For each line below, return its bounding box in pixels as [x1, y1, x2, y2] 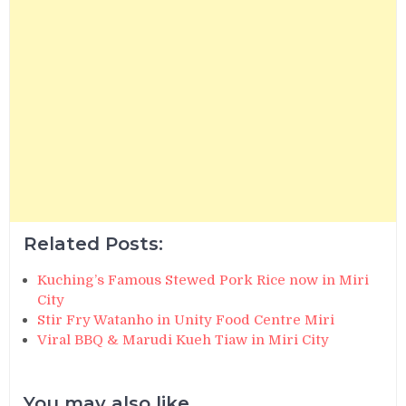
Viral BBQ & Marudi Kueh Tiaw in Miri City [37, 332, 330, 349]
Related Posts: [24, 233, 164, 256]
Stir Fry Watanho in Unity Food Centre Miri [37, 312, 335, 329]
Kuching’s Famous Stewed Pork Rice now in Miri [37, 272, 370, 289]
